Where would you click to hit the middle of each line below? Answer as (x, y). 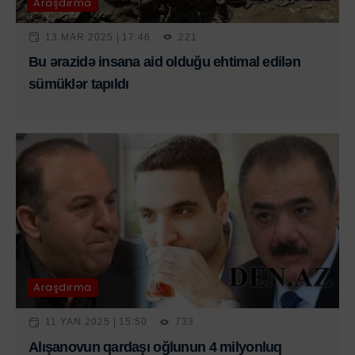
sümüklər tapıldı (79, 84)
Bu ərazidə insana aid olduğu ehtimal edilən (165, 62)
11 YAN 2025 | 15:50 (97, 322)
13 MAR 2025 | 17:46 (98, 37)
